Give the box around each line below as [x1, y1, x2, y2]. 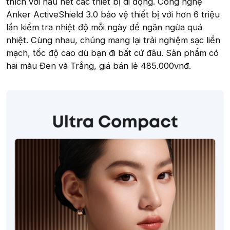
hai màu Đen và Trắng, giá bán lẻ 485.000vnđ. [6, 60, 191, 71]
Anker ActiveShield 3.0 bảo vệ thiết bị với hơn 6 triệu [6, 9, 220, 20]
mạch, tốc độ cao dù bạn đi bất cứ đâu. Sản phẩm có [6, 47, 219, 58]
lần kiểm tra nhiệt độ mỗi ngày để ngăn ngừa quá [6, 22, 202, 32]
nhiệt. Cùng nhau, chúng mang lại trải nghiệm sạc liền [6, 34, 220, 45]
